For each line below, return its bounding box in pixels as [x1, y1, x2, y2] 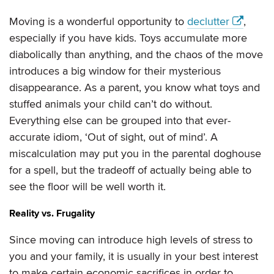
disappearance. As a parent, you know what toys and [9, 81, 260, 95]
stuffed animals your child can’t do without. [9, 97, 212, 111]
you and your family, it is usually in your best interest [9, 250, 258, 264]
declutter [187, 15, 229, 29]
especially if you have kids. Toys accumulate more [9, 31, 247, 45]
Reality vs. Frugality [9, 207, 95, 220]
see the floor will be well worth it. [9, 180, 166, 194]
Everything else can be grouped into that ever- [9, 114, 231, 128]
